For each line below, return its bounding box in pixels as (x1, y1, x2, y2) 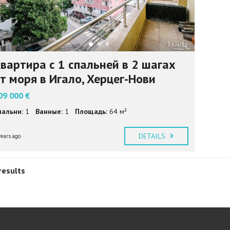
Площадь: (75, 107, 107, 117)
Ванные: (35, 107, 63, 117)
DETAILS (139, 131, 167, 141)
